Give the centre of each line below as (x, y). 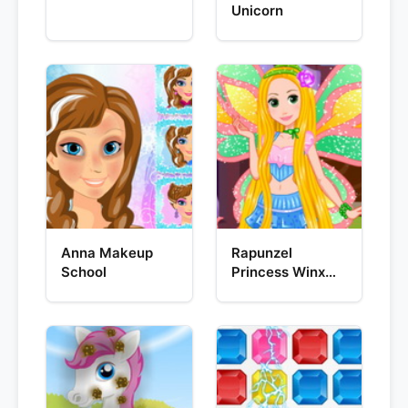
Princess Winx (278, 272)
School (84, 272)
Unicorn (257, 10)
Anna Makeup (107, 253)
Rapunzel (261, 253)
